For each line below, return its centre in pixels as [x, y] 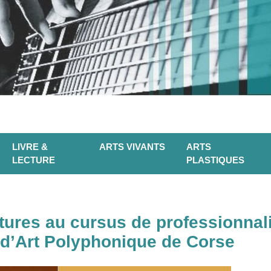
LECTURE [34, 160]
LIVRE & [30, 147]
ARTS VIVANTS [132, 147]
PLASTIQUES [215, 160]
